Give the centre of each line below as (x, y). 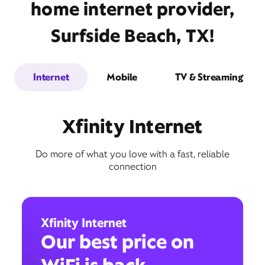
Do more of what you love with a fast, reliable (132, 154)
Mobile (122, 77)
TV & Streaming (209, 77)
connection (132, 166)
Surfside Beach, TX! (132, 35)
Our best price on (117, 241)
